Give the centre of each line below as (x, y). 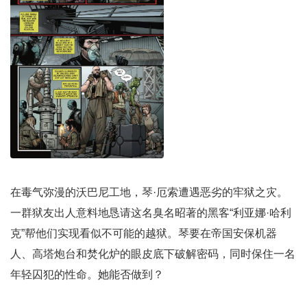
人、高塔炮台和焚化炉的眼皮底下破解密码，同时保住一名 (153, 254)
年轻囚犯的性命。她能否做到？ (87, 274)
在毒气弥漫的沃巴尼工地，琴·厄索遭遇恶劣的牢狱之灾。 (149, 192)
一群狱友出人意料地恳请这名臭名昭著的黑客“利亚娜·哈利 (151, 212)
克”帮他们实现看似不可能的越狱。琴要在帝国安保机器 (144, 233)
